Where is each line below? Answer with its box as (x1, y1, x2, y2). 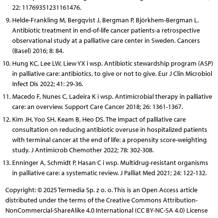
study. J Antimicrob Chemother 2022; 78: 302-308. (12, 145, 154, 154)
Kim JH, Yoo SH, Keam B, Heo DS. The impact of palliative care (12, 115, 186, 124)
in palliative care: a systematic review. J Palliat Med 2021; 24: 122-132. (12, 168, 207, 177)
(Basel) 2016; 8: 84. (12, 46, 64, 55)
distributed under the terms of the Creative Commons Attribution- (5, 196, 198, 204)
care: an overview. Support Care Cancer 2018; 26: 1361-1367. (12, 102, 183, 111)
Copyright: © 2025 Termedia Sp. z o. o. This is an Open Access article (5, 185, 198, 194)
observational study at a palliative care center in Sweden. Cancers (12, 36, 200, 45)
